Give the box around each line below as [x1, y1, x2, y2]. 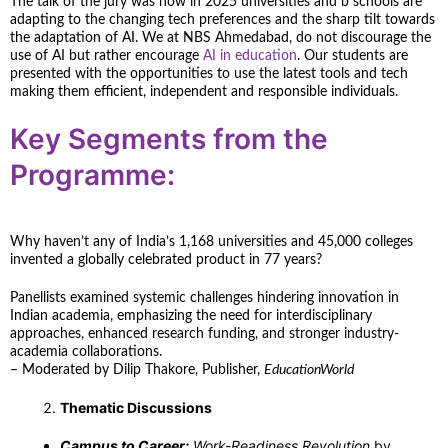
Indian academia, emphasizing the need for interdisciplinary [10, 309, 372, 324]
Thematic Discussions [60, 399, 212, 417]
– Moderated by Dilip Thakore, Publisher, [10, 363, 264, 378]
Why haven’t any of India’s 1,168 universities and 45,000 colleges [10, 235, 413, 250]
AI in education [203, 49, 297, 64]
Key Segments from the [10, 122, 328, 157]
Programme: [10, 158, 175, 193]
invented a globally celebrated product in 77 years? [10, 253, 326, 268]
